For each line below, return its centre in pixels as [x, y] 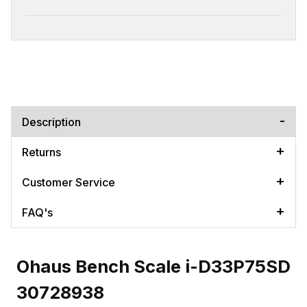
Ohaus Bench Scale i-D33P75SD [153, 266]
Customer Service [69, 182]
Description [51, 122]
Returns [41, 152]
